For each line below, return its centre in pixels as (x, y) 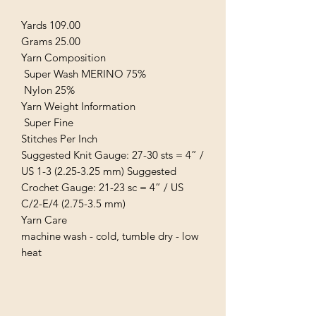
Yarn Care (44, 219)
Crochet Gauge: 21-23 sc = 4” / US (102, 187)
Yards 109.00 (51, 25)
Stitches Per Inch (59, 138)
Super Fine (47, 122)
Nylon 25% (48, 90)
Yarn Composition (63, 57)
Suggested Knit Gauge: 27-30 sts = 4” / (113, 154)
